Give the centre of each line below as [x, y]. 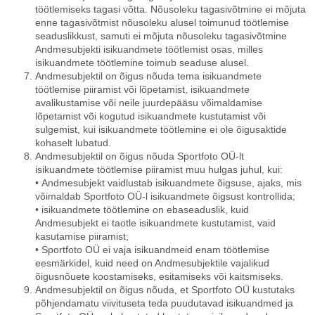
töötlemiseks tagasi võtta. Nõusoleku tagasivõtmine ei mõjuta [171, 9]
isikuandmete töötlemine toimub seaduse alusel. [142, 63]
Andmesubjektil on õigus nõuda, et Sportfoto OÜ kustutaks [165, 290]
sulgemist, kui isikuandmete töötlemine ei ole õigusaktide [161, 129]
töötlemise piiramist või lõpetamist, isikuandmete [142, 89]
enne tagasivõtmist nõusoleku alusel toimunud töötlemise [162, 22]
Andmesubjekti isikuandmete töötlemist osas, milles [149, 49]
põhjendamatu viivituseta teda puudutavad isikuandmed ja [164, 303]
